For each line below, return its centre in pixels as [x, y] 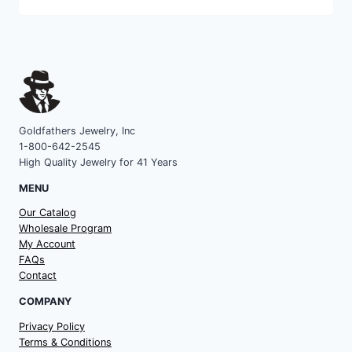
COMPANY [45, 302]
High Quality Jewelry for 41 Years [98, 162]
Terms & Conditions [65, 343]
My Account [47, 244]
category [61, 10]
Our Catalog [48, 213]
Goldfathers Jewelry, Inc [77, 130]
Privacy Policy [52, 327]
